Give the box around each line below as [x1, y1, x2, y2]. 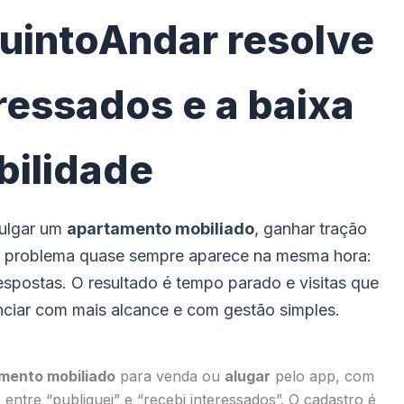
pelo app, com [271, 367, 374, 386]
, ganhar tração [254, 219, 367, 239]
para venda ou [115, 367, 225, 386]
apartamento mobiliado [67, 219, 254, 239]
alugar [225, 367, 271, 386]
